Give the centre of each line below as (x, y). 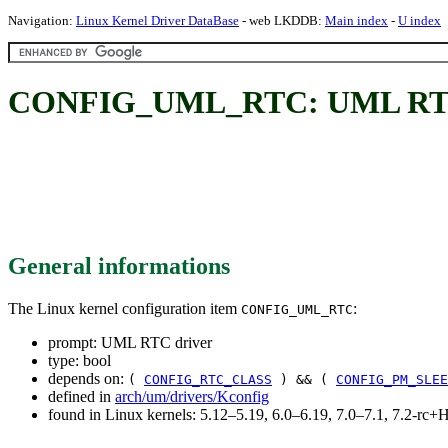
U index (419, 20)
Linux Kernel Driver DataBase (157, 20)
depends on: (88, 378)
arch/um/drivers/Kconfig (192, 396)
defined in (81, 396)
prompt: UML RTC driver (130, 342)
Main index (356, 20)
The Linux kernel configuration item (124, 308)
